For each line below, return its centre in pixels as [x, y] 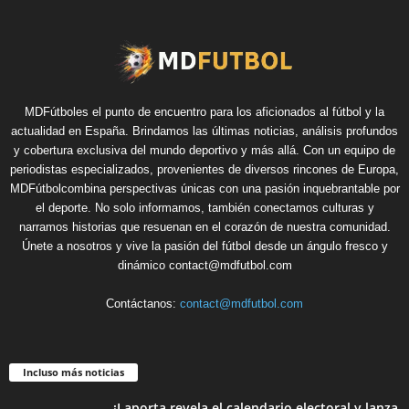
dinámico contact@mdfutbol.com [204, 265]
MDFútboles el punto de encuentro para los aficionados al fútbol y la [204, 111]
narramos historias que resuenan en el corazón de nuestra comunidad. [204, 226]
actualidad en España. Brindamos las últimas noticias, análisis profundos [204, 131]
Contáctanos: [143, 303]
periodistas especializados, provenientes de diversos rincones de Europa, [204, 169]
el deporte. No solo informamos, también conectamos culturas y [204, 207]
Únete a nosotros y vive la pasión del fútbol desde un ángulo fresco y [204, 246]
